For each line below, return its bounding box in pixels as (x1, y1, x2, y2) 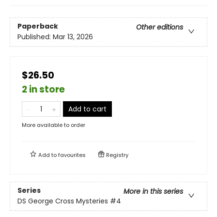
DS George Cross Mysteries (17, 196, 108, 206)
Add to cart (68, 104, 107, 114)
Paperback (17, 21, 58, 31)
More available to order (22, 121, 85, 129)
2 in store (22, 82, 65, 96)
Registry (105, 151, 128, 159)
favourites (58, 151, 86, 159)
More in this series (124, 186, 183, 197)
